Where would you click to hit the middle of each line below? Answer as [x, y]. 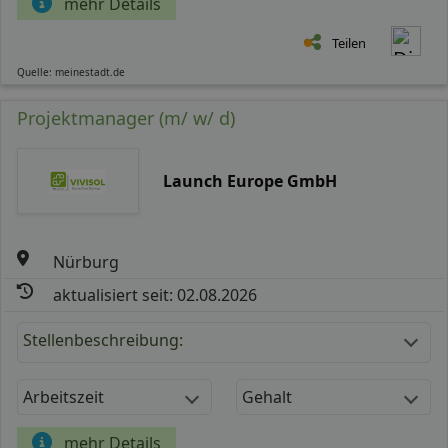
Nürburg [86, 261]
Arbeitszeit [63, 396]
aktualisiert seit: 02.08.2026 [155, 294]
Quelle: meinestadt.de [71, 71]
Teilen [349, 42]
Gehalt [267, 396]
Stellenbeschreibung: [103, 339]
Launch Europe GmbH [249, 180]
